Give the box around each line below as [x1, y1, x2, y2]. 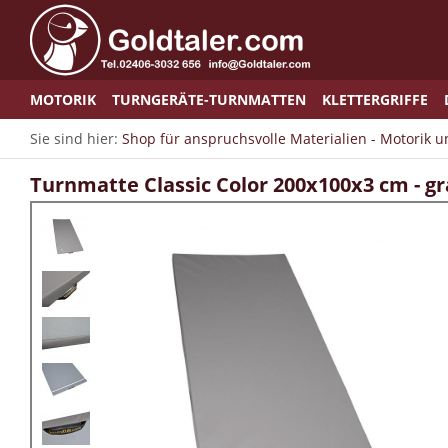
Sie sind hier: [30, 129, 122, 148]
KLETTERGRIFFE [322, 90, 428, 109]
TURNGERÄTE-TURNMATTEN [112, 90, 306, 109]
